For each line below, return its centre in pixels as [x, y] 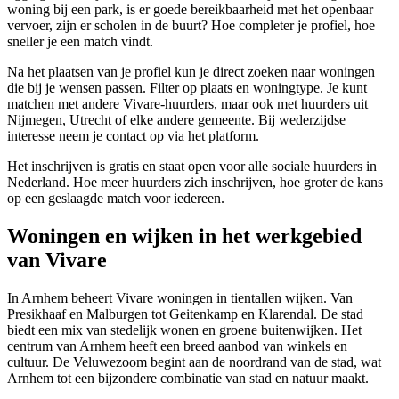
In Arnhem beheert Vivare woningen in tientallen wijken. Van [180, 298]
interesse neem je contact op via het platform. [133, 136]
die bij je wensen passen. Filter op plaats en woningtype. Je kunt [187, 88]
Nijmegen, [38, 120]
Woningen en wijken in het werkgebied [184, 236]
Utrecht [90, 120]
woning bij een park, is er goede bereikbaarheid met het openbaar [190, 10]
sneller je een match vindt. [80, 42]
